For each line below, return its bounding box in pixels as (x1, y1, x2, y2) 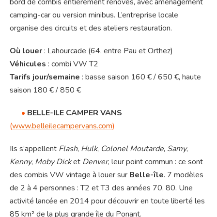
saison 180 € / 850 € (10, 85, 81, 96)
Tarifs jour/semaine (10, 72, 80, 83)
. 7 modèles (164, 170, 203, 181)
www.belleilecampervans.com (12, 121, 112, 132)
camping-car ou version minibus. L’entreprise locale (10, 10, 178, 21)
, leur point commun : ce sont (108, 156, 203, 168)
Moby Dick (35, 156, 71, 168)
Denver (82, 156, 108, 168)
